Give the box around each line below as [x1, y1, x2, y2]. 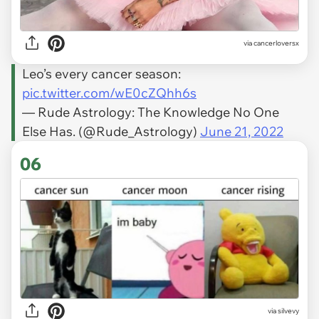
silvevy [278, 306, 299, 316]
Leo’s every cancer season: [22, 65, 181, 82]
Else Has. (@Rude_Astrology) [22, 122, 200, 140]
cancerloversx [253, 38, 299, 48]
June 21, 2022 [200, 122, 283, 140]
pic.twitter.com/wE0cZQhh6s [22, 84, 197, 101]
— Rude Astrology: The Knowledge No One [22, 103, 279, 120]
